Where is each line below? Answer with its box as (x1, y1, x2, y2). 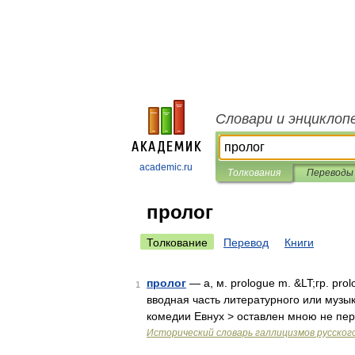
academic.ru (139, 162, 193, 173)
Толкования (227, 167, 281, 178)
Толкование (147, 236, 208, 249)
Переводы (306, 167, 353, 178)
